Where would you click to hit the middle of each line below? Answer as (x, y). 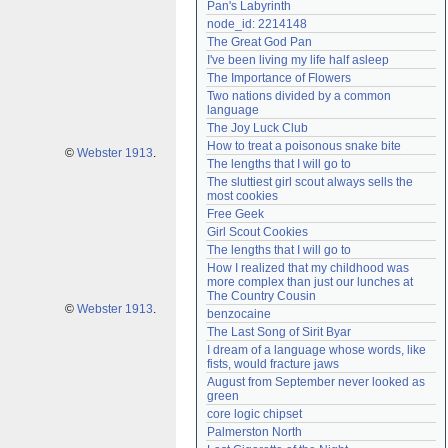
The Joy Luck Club (257, 128)
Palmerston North (254, 432)
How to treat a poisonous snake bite (304, 146)
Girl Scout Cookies (257, 232)
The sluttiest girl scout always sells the (310, 182)
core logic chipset (254, 414)
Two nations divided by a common (299, 96)
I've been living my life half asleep (298, 60)
